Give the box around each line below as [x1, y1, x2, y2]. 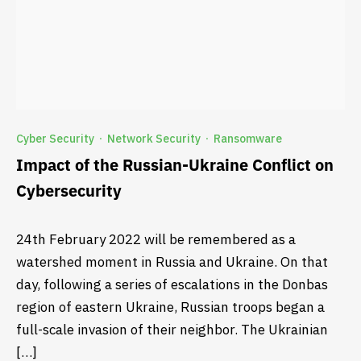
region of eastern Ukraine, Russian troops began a [16, 297, 325, 316]
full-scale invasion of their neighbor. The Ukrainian [16, 320, 328, 338]
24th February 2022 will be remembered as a [16, 230, 296, 248]
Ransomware [214, 131, 282, 146]
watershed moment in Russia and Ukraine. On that [16, 252, 328, 271]
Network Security [107, 131, 201, 146]
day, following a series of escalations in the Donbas [16, 275, 328, 293]
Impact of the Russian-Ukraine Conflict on [16, 153, 334, 176]
